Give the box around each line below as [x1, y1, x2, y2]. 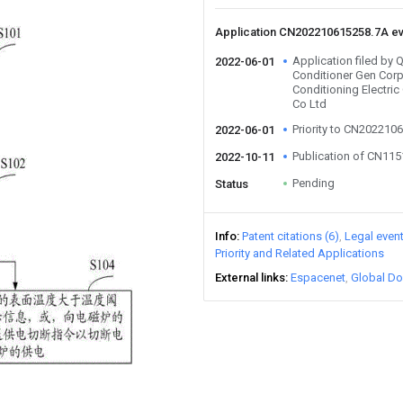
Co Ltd [292, 97, 327, 111]
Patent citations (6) [242, 229, 339, 243]
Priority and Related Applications [215, 246, 384, 260]
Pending [292, 176, 335, 190]
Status [215, 177, 248, 191]
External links [215, 271, 285, 284]
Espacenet [291, 271, 345, 284]
